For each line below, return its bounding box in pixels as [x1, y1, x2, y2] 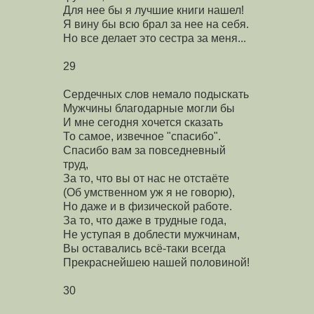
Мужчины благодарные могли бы [63, 102, 235, 114]
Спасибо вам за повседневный [63, 144, 226, 156]
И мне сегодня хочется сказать [63, 116, 223, 128]
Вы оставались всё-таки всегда [63, 242, 226, 254]
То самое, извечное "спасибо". [63, 130, 221, 142]
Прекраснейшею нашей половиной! [63, 256, 250, 268]
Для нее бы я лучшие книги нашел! [63, 4, 244, 16]
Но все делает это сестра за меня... [63, 32, 246, 44]
